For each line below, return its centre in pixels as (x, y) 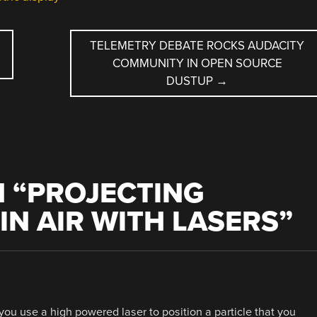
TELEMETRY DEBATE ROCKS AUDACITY (197, 45)
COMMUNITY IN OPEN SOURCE (197, 63)
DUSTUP (191, 81)
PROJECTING (115, 193)
